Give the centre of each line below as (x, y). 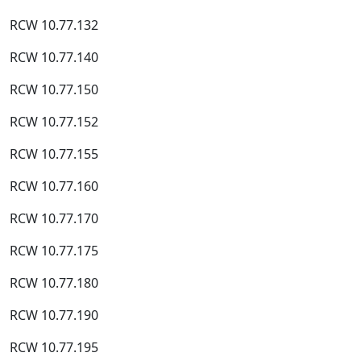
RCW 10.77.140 (54, 57)
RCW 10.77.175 (54, 251)
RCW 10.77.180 (54, 283)
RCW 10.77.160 (54, 186)
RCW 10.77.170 (54, 218)
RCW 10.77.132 (54, 25)
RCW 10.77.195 (54, 347)
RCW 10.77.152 (54, 122)
